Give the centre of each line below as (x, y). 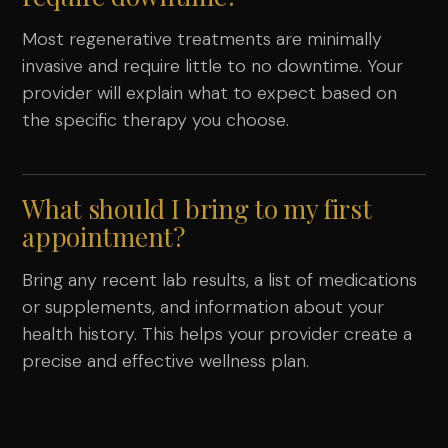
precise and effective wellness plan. (166, 361)
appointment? (103, 237)
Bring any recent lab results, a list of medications (220, 280)
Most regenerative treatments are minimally (202, 39)
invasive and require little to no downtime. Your (213, 66)
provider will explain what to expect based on (210, 93)
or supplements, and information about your (203, 307)
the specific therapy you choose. (156, 120)
